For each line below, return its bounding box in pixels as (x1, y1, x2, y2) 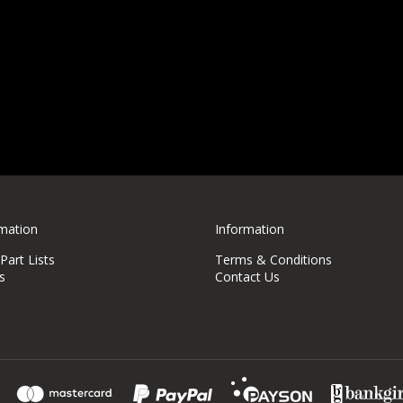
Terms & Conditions (215, 250, 332, 268)
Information (215, 219, 284, 237)
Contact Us (215, 267, 280, 285)
